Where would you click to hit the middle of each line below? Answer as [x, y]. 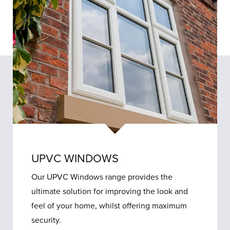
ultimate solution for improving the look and [110, 192]
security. [46, 221]
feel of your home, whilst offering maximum [109, 206]
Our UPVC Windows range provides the [102, 177]
